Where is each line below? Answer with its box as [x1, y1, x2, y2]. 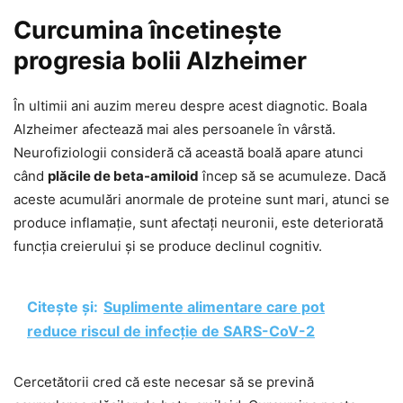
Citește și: [27, 297, 98, 316]
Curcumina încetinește [13, 14, 282, 45]
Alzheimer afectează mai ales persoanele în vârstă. [13, 120, 336, 138]
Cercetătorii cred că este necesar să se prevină [13, 372, 314, 390]
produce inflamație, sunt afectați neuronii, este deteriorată [13, 213, 383, 231]
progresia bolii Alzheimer [13, 45, 307, 76]
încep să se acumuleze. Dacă [199, 166, 386, 184]
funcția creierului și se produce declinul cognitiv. [13, 237, 322, 255]
